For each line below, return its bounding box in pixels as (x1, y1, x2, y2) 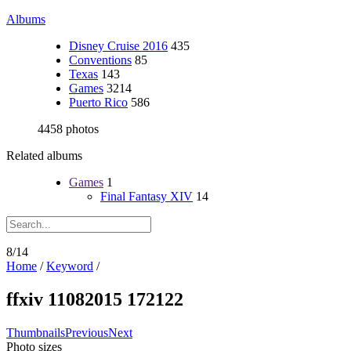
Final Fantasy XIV (100, 190, 193, 203)
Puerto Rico (69, 96, 128, 109)
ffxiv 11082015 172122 (6, 288, 183, 309)
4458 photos (38, 122, 99, 136)
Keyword (46, 259, 93, 273)
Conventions (69, 53, 132, 67)
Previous (65, 325, 108, 339)
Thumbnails (6, 325, 65, 339)
